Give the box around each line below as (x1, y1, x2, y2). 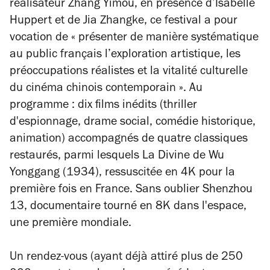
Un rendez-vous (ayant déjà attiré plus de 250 (10, 252, 243, 264)
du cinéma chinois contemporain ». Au (10, 83, 202, 95)
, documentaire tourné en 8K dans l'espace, (24, 201, 246, 213)
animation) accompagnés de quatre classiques (10, 134, 248, 146)
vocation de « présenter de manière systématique (10, 33, 259, 45)
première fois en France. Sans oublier (10, 184, 202, 196)
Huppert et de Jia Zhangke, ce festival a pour (10, 16, 237, 28)
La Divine (142, 151, 190, 163)
